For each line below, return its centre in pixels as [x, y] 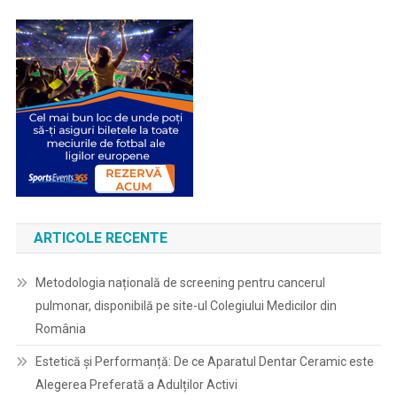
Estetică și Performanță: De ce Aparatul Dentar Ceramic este [204, 362]
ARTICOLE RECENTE [100, 238]
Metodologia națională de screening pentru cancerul [180, 283]
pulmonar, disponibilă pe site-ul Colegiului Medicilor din [186, 306]
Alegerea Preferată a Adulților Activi [136, 385]
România [60, 329]
